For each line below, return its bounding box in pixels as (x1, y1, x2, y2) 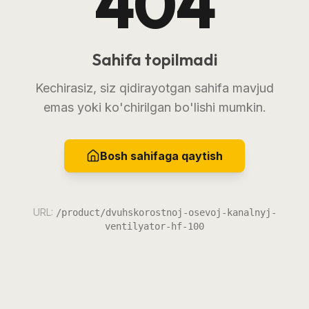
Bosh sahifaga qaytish (100, 148, 223, 163)
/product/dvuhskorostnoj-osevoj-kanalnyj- (55, 206, 277, 218)
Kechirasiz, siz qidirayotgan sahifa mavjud (35, 80, 274, 95)
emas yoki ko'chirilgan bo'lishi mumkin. (43, 99, 266, 114)
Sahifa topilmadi (91, 48, 218, 70)
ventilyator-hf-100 (105, 220, 204, 232)
